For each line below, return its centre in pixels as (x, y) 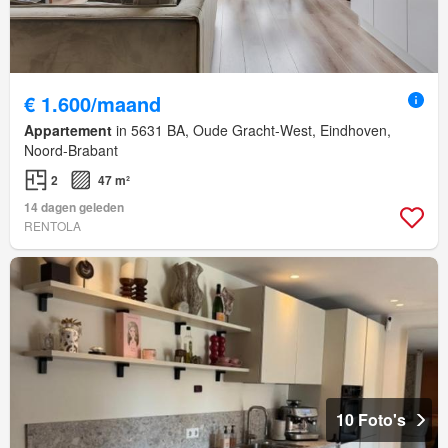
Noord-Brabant (71, 150)
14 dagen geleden (74, 207)
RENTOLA (52, 226)
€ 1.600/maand (92, 104)
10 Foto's (371, 420)
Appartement (68, 130)
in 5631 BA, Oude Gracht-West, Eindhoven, (251, 130)
